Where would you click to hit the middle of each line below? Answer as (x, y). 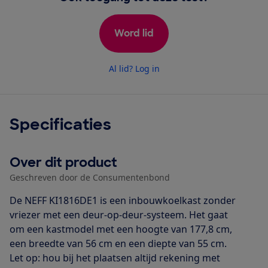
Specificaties (60, 124)
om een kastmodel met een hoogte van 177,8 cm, (121, 229)
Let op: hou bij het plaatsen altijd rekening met (115, 258)
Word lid (134, 33)
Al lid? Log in (134, 68)
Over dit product (63, 162)
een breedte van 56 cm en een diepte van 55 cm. (118, 243)
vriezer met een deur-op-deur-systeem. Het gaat (119, 214)
